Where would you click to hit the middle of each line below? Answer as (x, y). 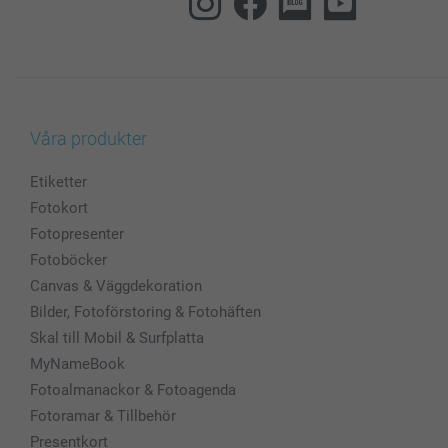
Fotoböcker (68, 259)
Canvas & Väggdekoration (116, 285)
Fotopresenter (77, 233)
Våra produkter (88, 138)
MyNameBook (77, 363)
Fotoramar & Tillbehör (103, 415)
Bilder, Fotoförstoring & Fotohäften (145, 311)
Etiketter (58, 181)
